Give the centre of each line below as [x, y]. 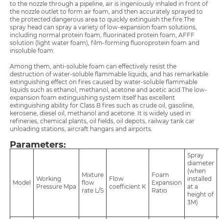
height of [200, 195]
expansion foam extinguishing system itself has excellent [92, 98]
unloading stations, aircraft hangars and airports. [81, 129]
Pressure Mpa [56, 187]
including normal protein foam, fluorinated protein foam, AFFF [102, 35]
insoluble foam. [32, 51]
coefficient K [128, 187]
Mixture [93, 175]
